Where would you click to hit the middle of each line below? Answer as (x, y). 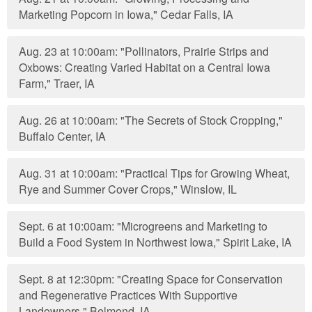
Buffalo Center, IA (63, 136)
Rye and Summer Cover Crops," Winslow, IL (128, 189)
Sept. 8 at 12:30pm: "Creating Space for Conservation (151, 279)
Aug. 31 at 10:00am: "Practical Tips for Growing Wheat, (155, 173)
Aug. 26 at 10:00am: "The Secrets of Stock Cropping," (151, 120)
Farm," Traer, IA (57, 83)
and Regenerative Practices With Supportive (128, 295)
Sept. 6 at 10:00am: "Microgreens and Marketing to (143, 226)
